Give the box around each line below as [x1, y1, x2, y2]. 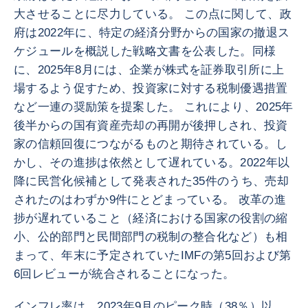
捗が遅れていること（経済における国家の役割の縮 [14, 212, 288, 225]
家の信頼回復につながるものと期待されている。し [14, 137, 288, 151]
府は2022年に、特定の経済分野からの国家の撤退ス [14, 26, 290, 39]
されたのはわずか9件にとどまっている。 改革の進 [14, 193, 287, 206]
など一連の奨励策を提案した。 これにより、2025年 [14, 100, 294, 113]
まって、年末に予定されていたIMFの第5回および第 [14, 249, 291, 262]
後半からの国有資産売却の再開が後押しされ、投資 [14, 119, 288, 132]
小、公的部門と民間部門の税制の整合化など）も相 [14, 230, 288, 243]
